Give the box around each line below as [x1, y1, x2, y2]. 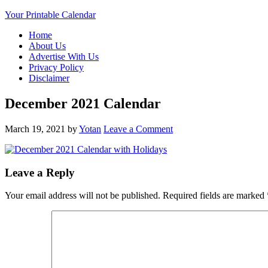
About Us [29, 41, 66, 51]
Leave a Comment [103, 123, 173, 134]
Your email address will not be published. [5, 190, 160, 201]
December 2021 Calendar [5, 95, 161, 111]
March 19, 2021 [5, 123, 65, 134]
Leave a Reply [5, 166, 75, 179]
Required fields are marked [163, 190, 267, 201]
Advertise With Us [29, 51, 99, 62]
